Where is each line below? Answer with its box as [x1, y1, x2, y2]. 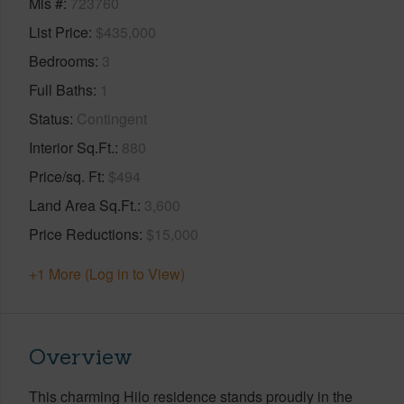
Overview [29, 342, 133, 371]
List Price [29, 21, 88, 42]
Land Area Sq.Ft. [29, 194, 137, 216]
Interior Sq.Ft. [29, 136, 115, 158]
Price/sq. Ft [29, 165, 101, 187]
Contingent [77, 107, 147, 129]
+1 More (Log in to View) [29, 262, 185, 284]
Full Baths [29, 78, 93, 100]
